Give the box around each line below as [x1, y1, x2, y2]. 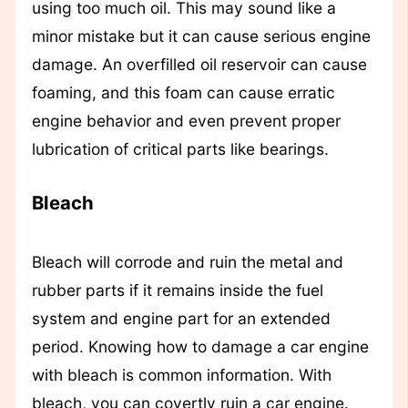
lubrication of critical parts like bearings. [31, 139, 329, 159]
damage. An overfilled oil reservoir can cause [31, 55, 367, 75]
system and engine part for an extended [31, 308, 331, 328]
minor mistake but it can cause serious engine [31, 26, 371, 46]
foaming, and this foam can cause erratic [31, 83, 335, 103]
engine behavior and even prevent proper [31, 111, 341, 131]
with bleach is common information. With [31, 364, 331, 384]
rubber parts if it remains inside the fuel [31, 280, 323, 300]
